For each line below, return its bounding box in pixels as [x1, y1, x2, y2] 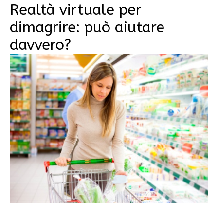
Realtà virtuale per [10, 1, 142, 19]
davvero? [10, 36, 71, 54]
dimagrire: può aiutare [10, 18, 164, 36]
